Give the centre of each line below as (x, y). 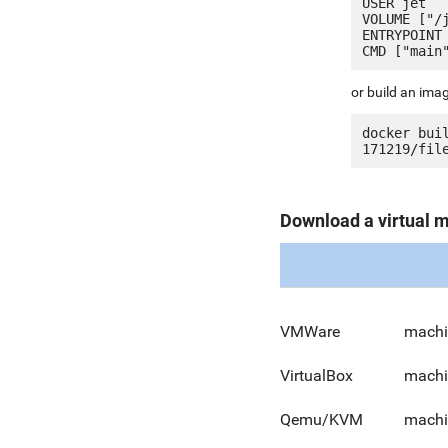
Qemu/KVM (321, 419)
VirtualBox (316, 375)
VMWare (310, 331)
